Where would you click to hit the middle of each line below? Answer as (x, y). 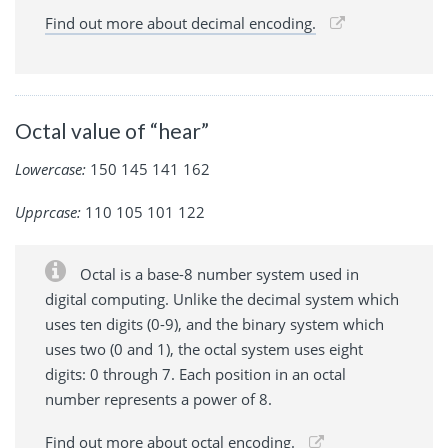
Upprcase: (48, 211)
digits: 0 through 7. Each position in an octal (195, 373)
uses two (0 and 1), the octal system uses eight (204, 348)
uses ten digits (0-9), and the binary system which (214, 323)
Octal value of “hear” (112, 131)
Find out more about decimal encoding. (180, 23)
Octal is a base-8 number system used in (217, 273)
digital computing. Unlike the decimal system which (222, 298)
